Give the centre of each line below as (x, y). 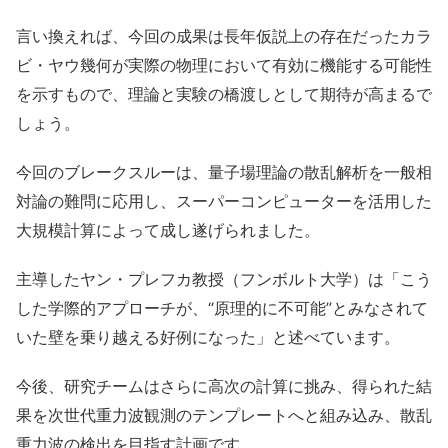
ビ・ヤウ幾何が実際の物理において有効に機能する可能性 (224, 65)
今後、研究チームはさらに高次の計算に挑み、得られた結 (224, 386)
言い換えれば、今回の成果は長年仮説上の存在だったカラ (224, 36)
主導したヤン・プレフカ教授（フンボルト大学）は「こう (224, 279)
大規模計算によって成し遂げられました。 (168, 230)
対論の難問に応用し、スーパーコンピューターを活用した (224, 201)
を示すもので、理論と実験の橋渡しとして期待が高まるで (224, 94)
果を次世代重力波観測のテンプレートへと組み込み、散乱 (224, 415)
